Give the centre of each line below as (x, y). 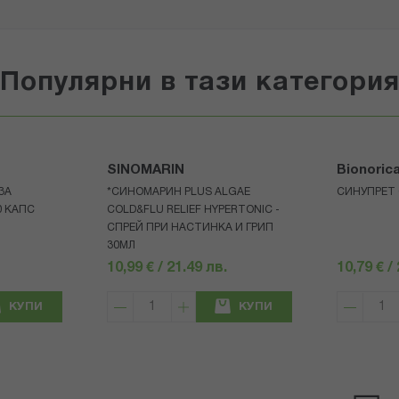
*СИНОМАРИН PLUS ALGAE (178, 192)
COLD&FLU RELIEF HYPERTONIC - (193, 210)
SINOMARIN (145, 171)
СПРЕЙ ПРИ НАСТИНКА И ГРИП (190, 228)
